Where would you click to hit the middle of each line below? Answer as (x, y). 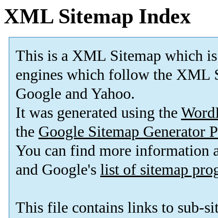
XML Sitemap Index (97, 16)
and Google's (58, 170)
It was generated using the (98, 113)
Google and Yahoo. (75, 94)
